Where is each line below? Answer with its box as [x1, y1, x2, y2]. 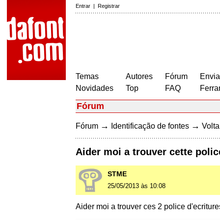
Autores [126, 72, 153, 81]
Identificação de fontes [111, 122, 189, 130]
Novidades [76, 84, 113, 92]
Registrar [98, 3, 120, 9]
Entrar [76, 3, 90, 9]
